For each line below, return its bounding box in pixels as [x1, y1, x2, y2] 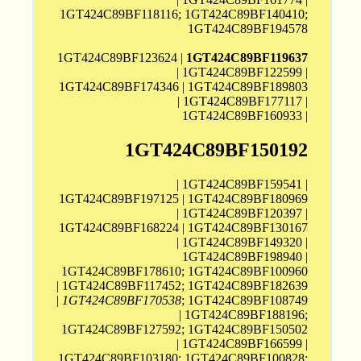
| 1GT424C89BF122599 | [176, 65, 309, 80]
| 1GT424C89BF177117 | [177, 94, 309, 109]
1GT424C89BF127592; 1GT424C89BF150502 [61, 322, 309, 337]
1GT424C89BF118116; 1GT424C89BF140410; [60, 7, 309, 22]
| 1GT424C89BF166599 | [176, 337, 309, 351]
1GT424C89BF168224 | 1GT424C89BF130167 [59, 221, 309, 235]
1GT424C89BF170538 [62, 293, 182, 308]
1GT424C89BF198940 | [182, 250, 309, 264]
